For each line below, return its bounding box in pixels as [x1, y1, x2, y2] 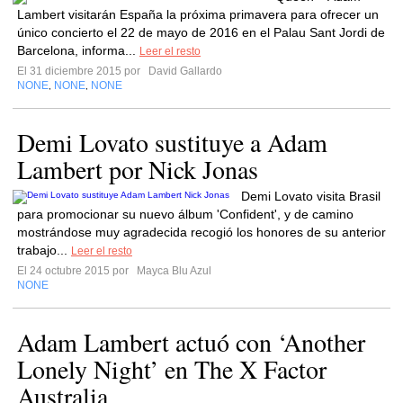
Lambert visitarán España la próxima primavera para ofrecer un [17, 7, 379, 22]
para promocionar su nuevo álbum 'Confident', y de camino [17, 207, 354, 221]
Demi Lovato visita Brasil [241, 189, 381, 203]
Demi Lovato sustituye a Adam [17, 125, 327, 159]
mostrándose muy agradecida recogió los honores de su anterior [17, 225, 386, 239]
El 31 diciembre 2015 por [17, 65, 146, 77]
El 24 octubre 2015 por [17, 264, 134, 277]
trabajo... [17, 243, 71, 257]
